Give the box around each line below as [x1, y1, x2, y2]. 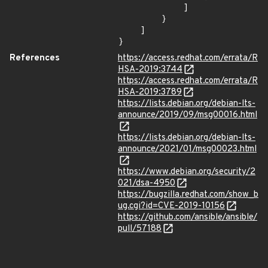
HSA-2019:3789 [118, 87, 182, 98]
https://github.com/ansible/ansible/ [118, 212, 257, 223]
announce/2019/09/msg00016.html [118, 109, 257, 121]
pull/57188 [118, 223, 162, 234]
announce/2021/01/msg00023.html [118, 144, 257, 155]
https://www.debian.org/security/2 [118, 166, 255, 178]
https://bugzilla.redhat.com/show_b [118, 189, 258, 200]
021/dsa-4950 [118, 178, 175, 189]
